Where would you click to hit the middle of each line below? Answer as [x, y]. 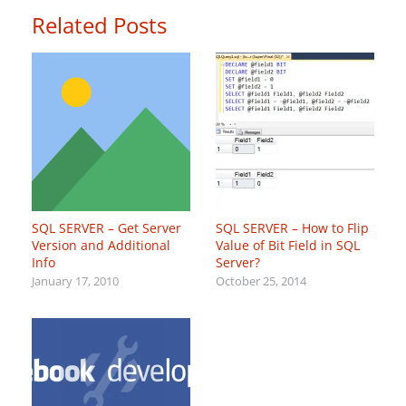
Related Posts [99, 25]
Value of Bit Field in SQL [288, 245]
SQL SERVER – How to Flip [292, 227]
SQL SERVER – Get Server [106, 227]
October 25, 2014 [261, 281]
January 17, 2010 [75, 281]
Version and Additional [101, 245]
